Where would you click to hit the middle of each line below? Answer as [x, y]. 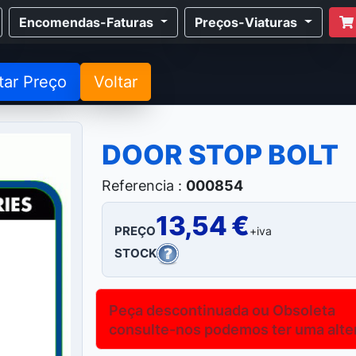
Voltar [116, 82]
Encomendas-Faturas [86, 22]
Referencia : [142, 185]
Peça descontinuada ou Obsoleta [222, 310]
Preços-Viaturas [246, 22]
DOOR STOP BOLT [221, 154]
